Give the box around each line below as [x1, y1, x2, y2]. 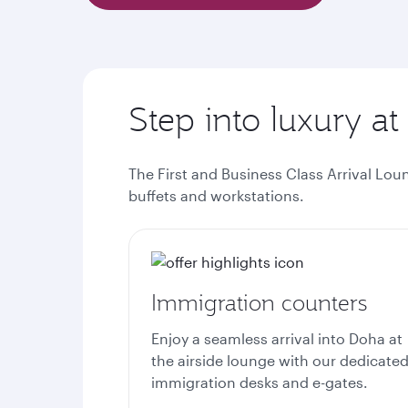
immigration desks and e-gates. [151, 373, 368, 391]
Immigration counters [151, 288, 367, 317]
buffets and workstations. [128, 187, 304, 204]
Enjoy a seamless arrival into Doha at [151, 330, 403, 347]
